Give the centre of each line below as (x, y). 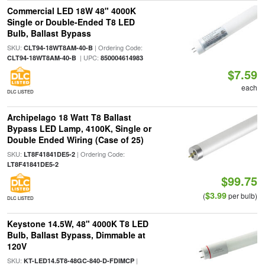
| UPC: (88, 57)
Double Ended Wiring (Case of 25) (75, 140)
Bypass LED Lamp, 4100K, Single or (79, 128)
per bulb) (242, 195)
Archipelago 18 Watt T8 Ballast (69, 117)
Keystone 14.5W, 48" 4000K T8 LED (77, 224)
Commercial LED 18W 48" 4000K (71, 11)
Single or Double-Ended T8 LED (71, 22)
